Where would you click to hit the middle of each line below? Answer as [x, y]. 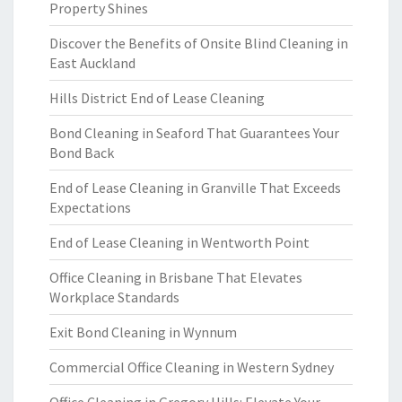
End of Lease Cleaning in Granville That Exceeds [195, 188]
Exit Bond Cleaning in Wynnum [143, 332]
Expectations [90, 207]
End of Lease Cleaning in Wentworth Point [179, 242]
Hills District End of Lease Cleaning [157, 98]
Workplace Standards [114, 297]
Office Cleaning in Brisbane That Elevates [176, 277]
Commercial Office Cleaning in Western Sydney [192, 367]
